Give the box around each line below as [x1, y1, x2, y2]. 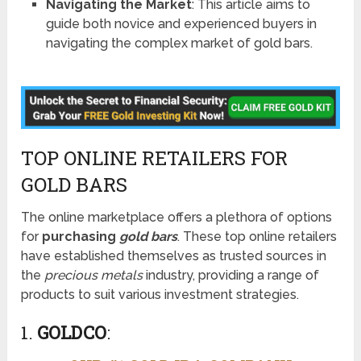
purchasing [42, 229, 120, 244]
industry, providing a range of [143, 268, 320, 283]
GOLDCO [37, 321, 107, 344]
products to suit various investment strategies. [21, 287, 300, 302]
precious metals [44, 268, 143, 283]
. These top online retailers [177, 229, 338, 244]
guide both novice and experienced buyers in [45, 16, 317, 32]
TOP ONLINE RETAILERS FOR [21, 145, 288, 171]
